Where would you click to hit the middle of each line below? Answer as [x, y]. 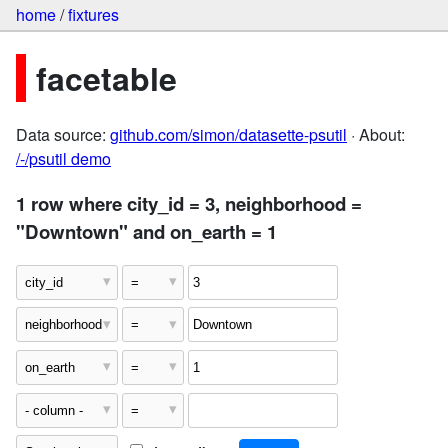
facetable [106, 77]
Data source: [63, 135]
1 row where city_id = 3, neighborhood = [189, 203]
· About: [376, 135]
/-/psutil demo [63, 159]
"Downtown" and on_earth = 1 [146, 231]
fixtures [93, 15]
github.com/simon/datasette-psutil [228, 135]
